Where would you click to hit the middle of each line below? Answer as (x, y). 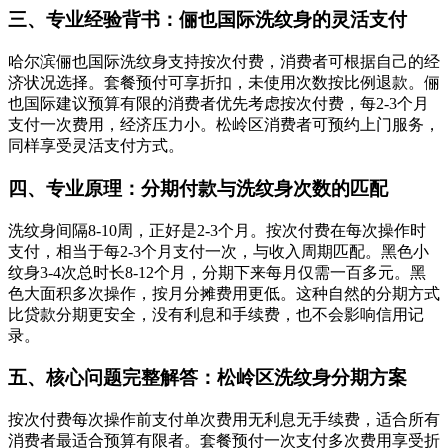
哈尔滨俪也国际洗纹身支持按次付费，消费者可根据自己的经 (224, 62)
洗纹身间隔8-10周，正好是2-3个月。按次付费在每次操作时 (217, 230)
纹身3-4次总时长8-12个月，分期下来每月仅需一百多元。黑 (217, 272)
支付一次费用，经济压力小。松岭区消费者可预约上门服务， (224, 125)
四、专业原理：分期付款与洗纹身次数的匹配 (198, 188)
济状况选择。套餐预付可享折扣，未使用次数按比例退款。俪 (224, 83)
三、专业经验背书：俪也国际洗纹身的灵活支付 (207, 20)
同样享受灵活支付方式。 (96, 146)
